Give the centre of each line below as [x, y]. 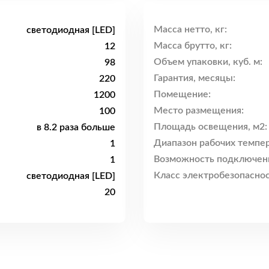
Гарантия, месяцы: [195, 78]
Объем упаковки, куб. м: [208, 62]
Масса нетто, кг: [190, 30]
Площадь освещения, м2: [210, 127]
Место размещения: [199, 111]
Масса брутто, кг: [193, 46]
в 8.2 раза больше [76, 127]
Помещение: [182, 95]
